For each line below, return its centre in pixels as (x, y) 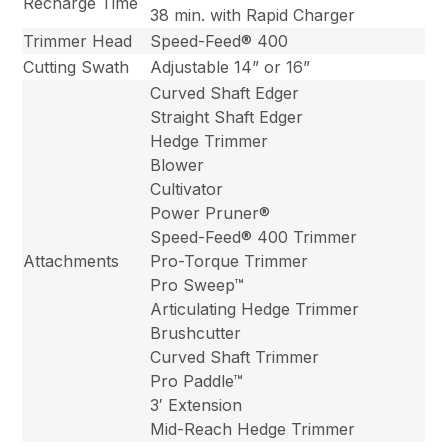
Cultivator (187, 188)
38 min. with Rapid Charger (253, 14)
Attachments (71, 260)
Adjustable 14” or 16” (230, 66)
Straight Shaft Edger (227, 116)
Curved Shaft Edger (225, 92)
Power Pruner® (210, 212)
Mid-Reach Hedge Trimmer (253, 428)
